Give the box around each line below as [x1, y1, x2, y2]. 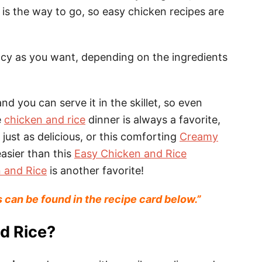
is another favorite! [47, 164, 144, 177]
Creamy [180, 130, 218, 143]
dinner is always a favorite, [85, 113, 220, 126]
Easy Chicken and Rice [74, 147, 187, 160]
